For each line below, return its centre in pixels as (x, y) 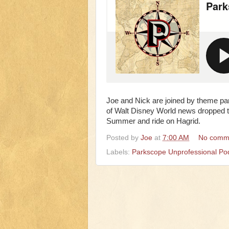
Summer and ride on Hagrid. (153, 121)
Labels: (119, 152)
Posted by (123, 138)
